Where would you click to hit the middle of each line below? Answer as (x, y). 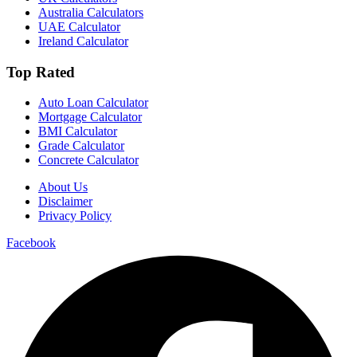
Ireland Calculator (83, 41)
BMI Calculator (78, 131)
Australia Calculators (91, 12)
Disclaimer (65, 202)
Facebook (31, 243)
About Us (63, 187)
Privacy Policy (75, 216)
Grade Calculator (81, 146)
